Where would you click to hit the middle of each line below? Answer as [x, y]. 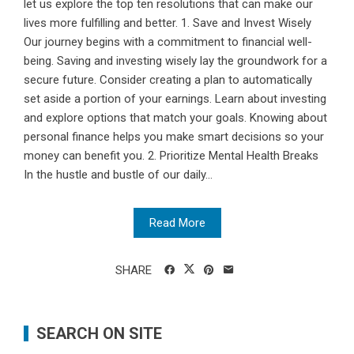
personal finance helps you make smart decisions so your [174, 137]
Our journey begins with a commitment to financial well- [168, 42]
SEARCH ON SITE [99, 334]
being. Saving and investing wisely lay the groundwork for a [175, 61]
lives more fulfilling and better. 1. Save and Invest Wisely [168, 23]
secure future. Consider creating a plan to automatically [168, 80]
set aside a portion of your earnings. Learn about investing [175, 99]
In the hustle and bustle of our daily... [118, 175]
